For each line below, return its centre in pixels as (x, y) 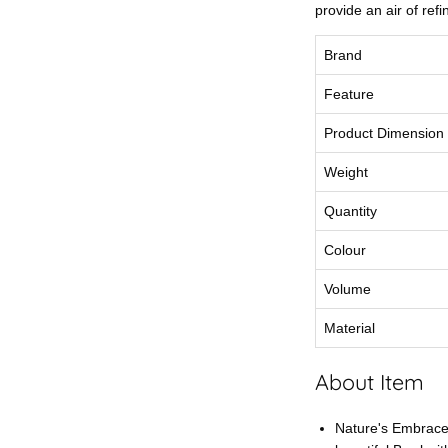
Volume (347, 288)
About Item (369, 382)
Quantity (350, 210)
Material (349, 327)
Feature (349, 93)
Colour (345, 249)
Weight (346, 171)
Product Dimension (384, 132)
